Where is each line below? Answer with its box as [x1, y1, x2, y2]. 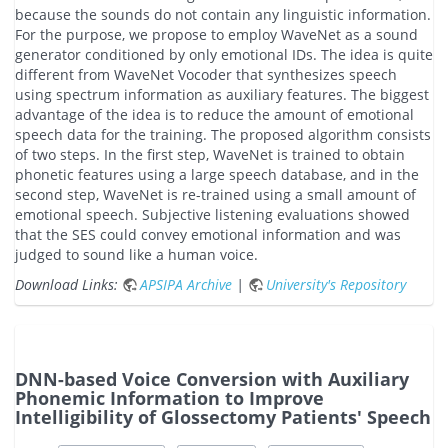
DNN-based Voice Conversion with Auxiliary [15, 366, 409, 391]
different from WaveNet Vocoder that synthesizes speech [15, 64, 397, 84]
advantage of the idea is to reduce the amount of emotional [15, 104, 414, 124]
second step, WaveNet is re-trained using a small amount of [15, 184, 416, 204]
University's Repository [266, 274, 406, 294]
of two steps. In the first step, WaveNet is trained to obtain [15, 144, 405, 164]
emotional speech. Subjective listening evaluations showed [15, 204, 410, 224]
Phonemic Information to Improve [15, 385, 324, 410]
